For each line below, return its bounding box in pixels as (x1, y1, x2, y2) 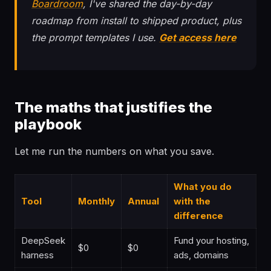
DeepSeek (21, 235, 65, 246)
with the (174, 195, 211, 207)
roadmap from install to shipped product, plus (31, 15, 241, 27)
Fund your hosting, (174, 235, 249, 246)
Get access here (159, 31, 237, 44)
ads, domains (174, 249, 229, 261)
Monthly (78, 195, 115, 207)
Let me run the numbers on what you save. (15, 145, 214, 157)
